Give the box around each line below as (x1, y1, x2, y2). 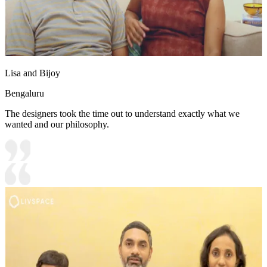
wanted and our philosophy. (5, 119, 109, 130)
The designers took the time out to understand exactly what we (5, 108, 240, 119)
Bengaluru (5, 88, 44, 99)
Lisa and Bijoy (5, 68, 60, 79)
